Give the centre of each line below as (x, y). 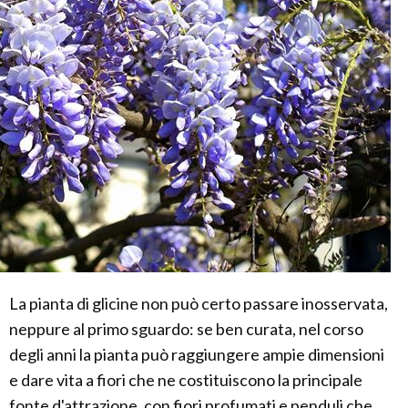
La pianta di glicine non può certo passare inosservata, (199, 303)
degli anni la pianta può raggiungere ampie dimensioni (197, 354)
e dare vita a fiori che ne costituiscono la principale (186, 379)
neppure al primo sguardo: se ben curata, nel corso (186, 328)
